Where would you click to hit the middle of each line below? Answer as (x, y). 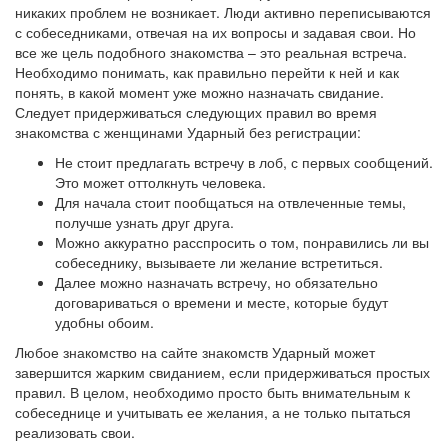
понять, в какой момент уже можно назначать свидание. (199, 92)
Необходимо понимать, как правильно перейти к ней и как (207, 72)
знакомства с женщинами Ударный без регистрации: (188, 132)
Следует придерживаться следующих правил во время (196, 112)
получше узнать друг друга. (144, 222)
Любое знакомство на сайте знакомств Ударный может (195, 352)
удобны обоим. (104, 322)
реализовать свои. (75, 432)
